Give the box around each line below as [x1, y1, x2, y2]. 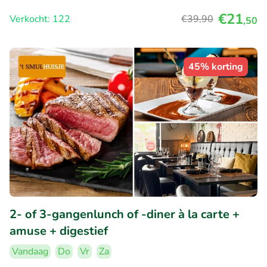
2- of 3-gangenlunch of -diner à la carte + [10, 206, 240, 222]
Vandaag [12, 244, 48, 258]
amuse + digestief [10, 222, 108, 239]
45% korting [188, 60, 243, 74]
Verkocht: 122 [10, 13, 70, 26]
